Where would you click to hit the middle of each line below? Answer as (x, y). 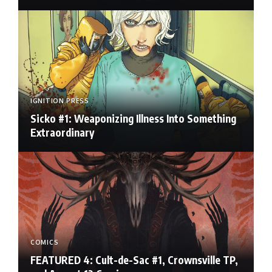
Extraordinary (62, 132)
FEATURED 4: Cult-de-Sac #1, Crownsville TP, (134, 260)
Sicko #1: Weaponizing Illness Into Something (133, 118)
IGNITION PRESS (60, 100)
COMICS (45, 242)
